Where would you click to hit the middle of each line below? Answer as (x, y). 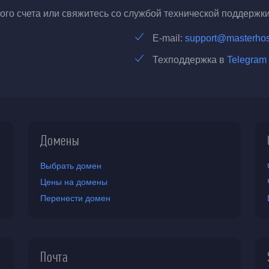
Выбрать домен (71, 166)
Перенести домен (76, 198)
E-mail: (169, 38)
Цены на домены (74, 182)
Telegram (247, 60)
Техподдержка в (190, 60)
